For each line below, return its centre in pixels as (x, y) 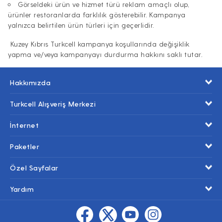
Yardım (22, 189)
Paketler (25, 146)
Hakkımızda (30, 83)
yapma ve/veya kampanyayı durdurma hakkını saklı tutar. (105, 54)
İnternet (24, 125)
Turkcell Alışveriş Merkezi (53, 104)
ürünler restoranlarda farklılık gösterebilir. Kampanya (97, 15)
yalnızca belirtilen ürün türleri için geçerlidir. (81, 25)
